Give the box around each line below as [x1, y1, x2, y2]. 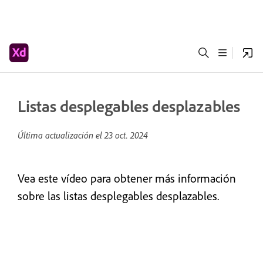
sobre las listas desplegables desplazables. [18, 188, 219, 203]
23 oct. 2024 [104, 129, 148, 141]
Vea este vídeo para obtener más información [18, 171, 236, 186]
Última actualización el [18, 129, 104, 141]
